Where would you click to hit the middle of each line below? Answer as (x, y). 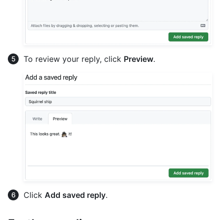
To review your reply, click (74, 59)
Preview (138, 59)
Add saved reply (75, 195)
